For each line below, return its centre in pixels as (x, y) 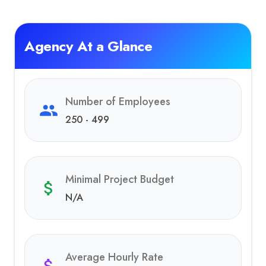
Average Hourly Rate (114, 257)
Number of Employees (118, 102)
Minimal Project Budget (120, 179)
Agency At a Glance (88, 46)
